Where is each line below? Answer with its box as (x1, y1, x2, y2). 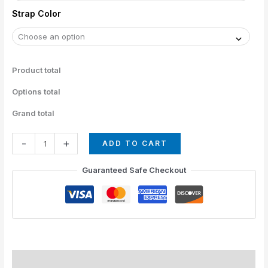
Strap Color (12, 8, 62, 19)
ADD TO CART (102, 139, 168, 148)
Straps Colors (12, 257, 65, 267)
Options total (12, 87, 61, 97)
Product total (12, 65, 62, 75)
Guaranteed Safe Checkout (82, 165, 186, 175)
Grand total (12, 108, 55, 118)
